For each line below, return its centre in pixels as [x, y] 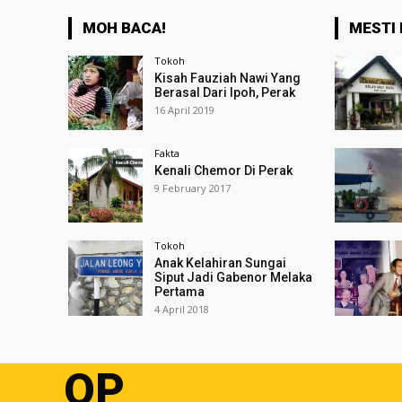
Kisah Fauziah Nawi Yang [228, 78]
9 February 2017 [193, 188]
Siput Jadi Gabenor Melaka [234, 278]
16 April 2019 [185, 110]
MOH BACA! [124, 28]
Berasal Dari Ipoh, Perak [225, 92]
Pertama [180, 292]
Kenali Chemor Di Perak [224, 171]
